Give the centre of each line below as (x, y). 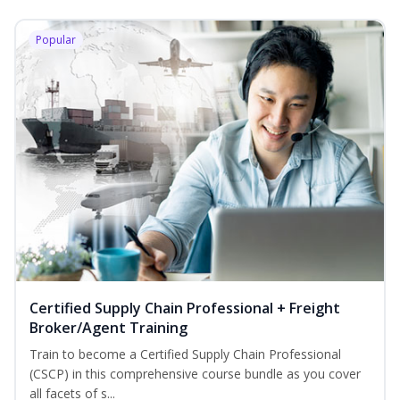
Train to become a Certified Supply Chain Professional (185, 354)
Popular (56, 40)
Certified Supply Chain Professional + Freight (185, 308)
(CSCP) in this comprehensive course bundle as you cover (195, 374)
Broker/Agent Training (108, 328)
